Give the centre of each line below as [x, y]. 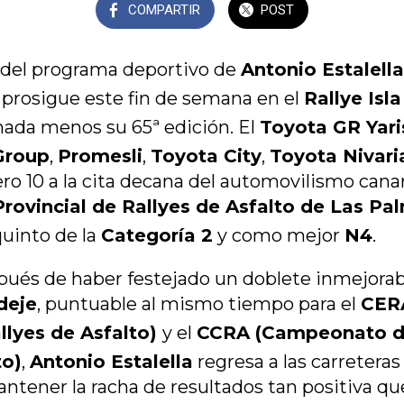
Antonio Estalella [111, 361]
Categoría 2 [157, 235]
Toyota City [206, 156]
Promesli [100, 156]
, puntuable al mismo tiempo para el [199, 303]
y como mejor [279, 235]
